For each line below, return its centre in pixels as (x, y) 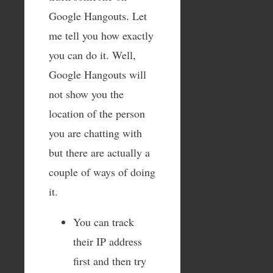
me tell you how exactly (101, 36)
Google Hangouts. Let (98, 16)
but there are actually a (99, 153)
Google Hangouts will (97, 75)
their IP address (108, 242)
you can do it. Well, (92, 55)
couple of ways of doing (102, 172)
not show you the (86, 94)
